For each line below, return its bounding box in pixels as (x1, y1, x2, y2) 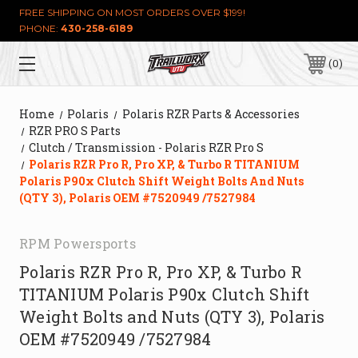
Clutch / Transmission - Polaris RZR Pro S (29, 140, 265, 155)
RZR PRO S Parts (29, 123, 121, 138)
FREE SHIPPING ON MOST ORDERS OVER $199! (19, 6, 245, 18)
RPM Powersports (19, 235, 136, 252)
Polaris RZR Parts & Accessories (121, 106, 300, 121)
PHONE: (19, 22, 61, 34)
